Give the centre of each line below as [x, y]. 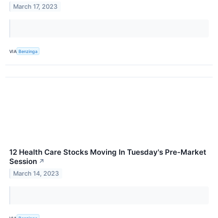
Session [23, 162]
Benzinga [28, 51]
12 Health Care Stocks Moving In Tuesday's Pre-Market [108, 152]
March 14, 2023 [36, 174]
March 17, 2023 [36, 7]
